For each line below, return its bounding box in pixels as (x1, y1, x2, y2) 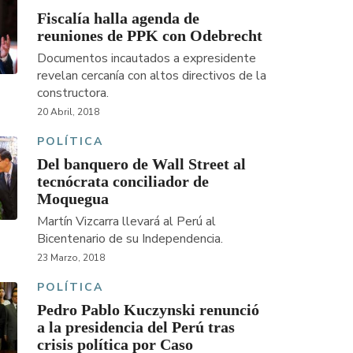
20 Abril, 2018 (36, 105, 99, 118)
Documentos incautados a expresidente (36, 49, 256, 67)
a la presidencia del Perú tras (36, 318, 235, 336)
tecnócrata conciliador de (36, 172, 209, 190)
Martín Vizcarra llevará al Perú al (36, 212, 216, 230)
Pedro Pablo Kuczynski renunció (36, 300, 259, 318)
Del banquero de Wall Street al (36, 154, 246, 173)
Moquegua (36, 189, 109, 207)
